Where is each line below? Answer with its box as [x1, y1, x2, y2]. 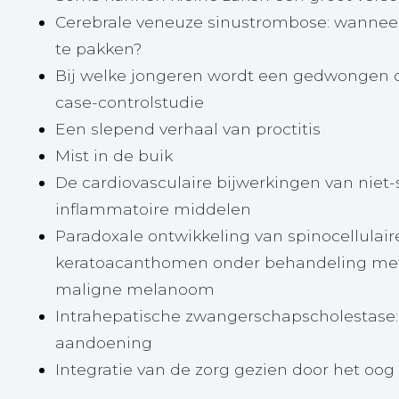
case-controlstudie [54, 93, 204, 112]
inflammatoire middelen [54, 199, 251, 219]
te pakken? [54, 39, 142, 59]
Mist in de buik [54, 146, 173, 166]
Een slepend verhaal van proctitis [54, 119, 321, 139]
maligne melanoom [54, 280, 215, 299]
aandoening [54, 333, 152, 353]
